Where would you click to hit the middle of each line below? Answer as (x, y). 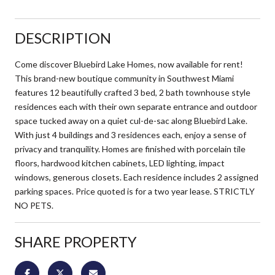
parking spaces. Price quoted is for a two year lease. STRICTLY (135, 191)
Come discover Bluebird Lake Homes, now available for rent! (129, 64)
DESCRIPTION (63, 37)
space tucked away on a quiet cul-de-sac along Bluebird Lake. (131, 120)
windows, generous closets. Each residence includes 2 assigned (137, 177)
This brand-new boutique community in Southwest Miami (124, 78)
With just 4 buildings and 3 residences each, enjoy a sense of (130, 134)
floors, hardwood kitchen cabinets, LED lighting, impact (120, 163)
